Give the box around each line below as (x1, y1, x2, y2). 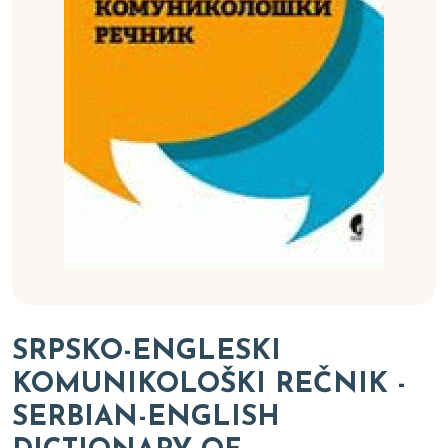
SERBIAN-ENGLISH (12, 404, 280, 432)
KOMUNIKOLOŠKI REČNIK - (12, 371, 406, 399)
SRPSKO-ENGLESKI (12, 338, 281, 366)
